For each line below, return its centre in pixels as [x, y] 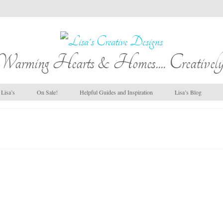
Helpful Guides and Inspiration [116, 92]
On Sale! [47, 92]
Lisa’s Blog [188, 92]
